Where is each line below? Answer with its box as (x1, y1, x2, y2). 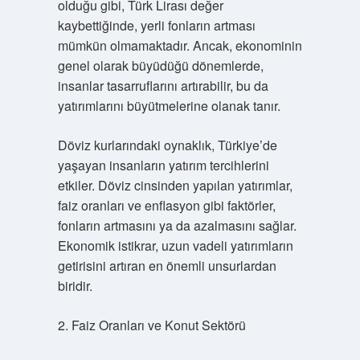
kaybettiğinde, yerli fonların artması (57, 16, 256, 35)
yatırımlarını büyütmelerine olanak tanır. (57, 96, 280, 115)
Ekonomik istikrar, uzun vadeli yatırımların (57, 236, 293, 255)
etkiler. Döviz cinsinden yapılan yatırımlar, (57, 176, 292, 194)
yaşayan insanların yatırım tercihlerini (57, 156, 269, 174)
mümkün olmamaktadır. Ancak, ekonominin (57, 36, 302, 55)
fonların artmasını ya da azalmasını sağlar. (57, 216, 297, 235)
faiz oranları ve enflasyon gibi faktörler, (57, 196, 276, 215)
